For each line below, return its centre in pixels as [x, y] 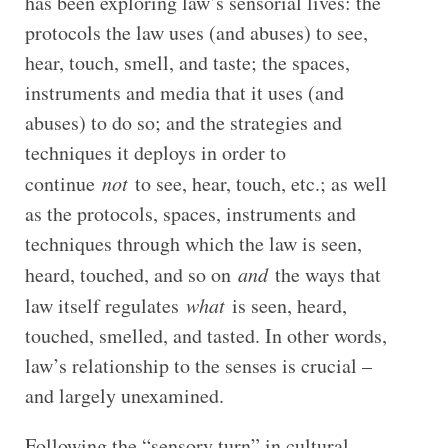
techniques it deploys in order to [155, 153]
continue [63, 184]
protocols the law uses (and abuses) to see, [196, 33]
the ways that [324, 275]
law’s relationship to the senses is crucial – [198, 366]
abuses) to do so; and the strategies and [183, 123]
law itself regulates [105, 306]
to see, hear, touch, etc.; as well [257, 184]
